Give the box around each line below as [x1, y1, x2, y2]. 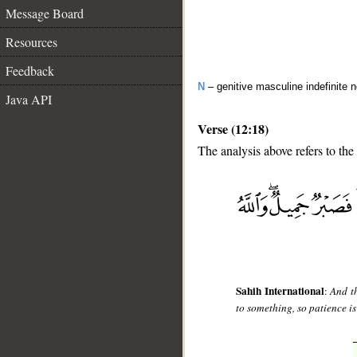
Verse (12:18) [198, 120, 269, 138]
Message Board [6, 5, 84, 22]
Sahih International [236, 283, 324, 300]
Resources [6, 33, 57, 50]
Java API [6, 91, 52, 108]
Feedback [6, 62, 54, 79]
